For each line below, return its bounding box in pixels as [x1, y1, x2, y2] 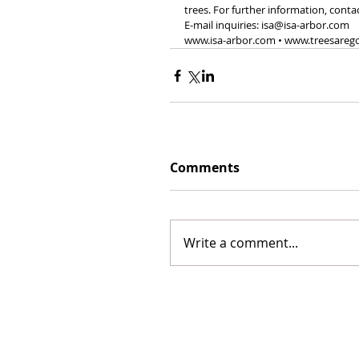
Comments [170, 159, 240, 176]
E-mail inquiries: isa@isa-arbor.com [184, 18, 352, 32]
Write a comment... [184, 234, 298, 252]
